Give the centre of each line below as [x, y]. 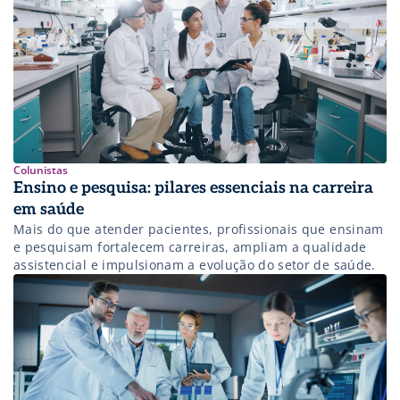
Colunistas [41, 170]
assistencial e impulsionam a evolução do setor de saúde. [195, 264]
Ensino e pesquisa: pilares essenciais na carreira [193, 187]
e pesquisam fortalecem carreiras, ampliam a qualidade [190, 246]
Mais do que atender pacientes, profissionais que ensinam [199, 229]
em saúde [49, 209]
